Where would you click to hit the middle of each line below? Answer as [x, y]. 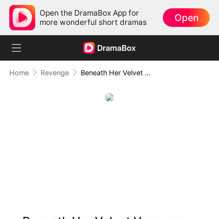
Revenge [55, 72]
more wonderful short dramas [93, 22]
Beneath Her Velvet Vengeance [147, 72]
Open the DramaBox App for [89, 13]
